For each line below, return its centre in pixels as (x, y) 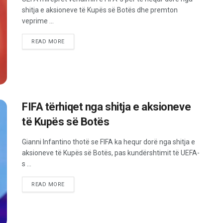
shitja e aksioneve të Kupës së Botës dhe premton (100, 10)
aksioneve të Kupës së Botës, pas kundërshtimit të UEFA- (111, 153)
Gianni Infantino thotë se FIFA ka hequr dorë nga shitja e (109, 142)
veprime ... (38, 21)
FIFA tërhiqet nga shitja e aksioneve (107, 107)
